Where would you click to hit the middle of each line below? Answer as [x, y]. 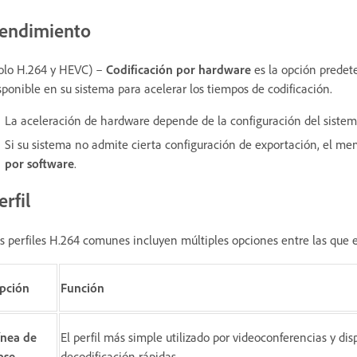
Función [82, 288]
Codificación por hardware [178, 70]
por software [39, 164]
